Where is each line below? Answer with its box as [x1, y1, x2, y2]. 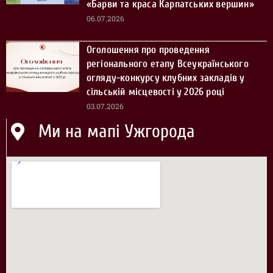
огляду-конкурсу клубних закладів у [86, 72, 245, 84]
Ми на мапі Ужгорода [38, 121, 196, 143]
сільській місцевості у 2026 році [86, 86, 225, 98]
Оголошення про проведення [86, 44, 210, 56]
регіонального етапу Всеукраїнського [86, 58, 249, 70]
